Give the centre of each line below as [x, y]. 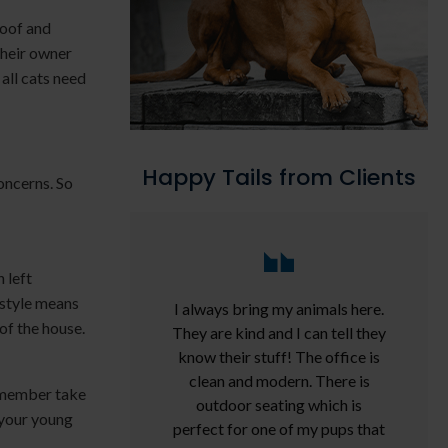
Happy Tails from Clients [279, 178]
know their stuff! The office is [279, 357]
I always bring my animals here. [279, 309]
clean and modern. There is [279, 381]
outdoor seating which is [279, 405]
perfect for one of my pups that [279, 429]
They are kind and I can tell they [279, 333]
